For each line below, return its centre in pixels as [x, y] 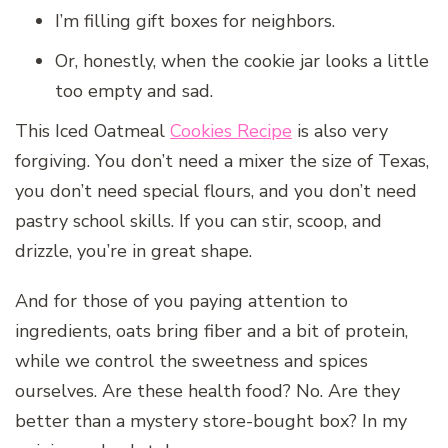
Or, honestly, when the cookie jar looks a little [242, 61]
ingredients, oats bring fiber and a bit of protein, [211, 331]
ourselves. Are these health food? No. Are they [207, 391]
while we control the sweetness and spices [191, 361]
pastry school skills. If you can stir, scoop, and [198, 221]
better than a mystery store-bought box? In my [211, 421]
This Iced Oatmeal [92, 131]
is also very [340, 131]
